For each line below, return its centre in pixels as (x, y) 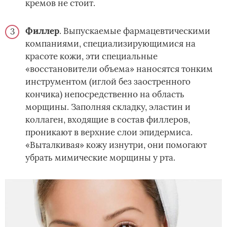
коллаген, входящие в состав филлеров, (108, 120)
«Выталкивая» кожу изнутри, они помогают (116, 145)
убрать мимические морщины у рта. (100, 158)
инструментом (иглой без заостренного (108, 82)
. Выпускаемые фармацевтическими (135, 31)
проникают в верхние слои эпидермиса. (109, 133)
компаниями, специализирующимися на (110, 44)
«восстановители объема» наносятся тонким (119, 69)
